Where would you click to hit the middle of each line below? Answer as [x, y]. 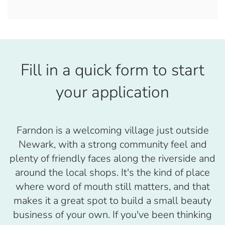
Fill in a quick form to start [113, 70]
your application [113, 92]
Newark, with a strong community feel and [113, 145]
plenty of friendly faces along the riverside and [113, 159]
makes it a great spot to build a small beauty [113, 201]
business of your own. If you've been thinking [113, 215]
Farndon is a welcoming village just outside [113, 131]
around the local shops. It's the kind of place [113, 173]
